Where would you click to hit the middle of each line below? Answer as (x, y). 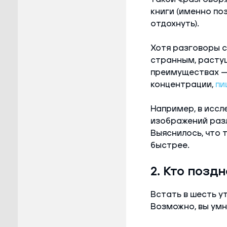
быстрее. (170, 145)
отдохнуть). (175, 24)
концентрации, (183, 84)
